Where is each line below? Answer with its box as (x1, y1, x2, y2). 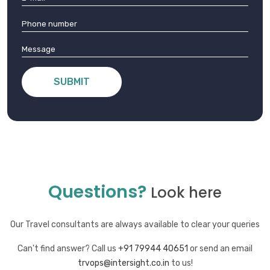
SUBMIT (54, 76, 90, 88)
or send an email (188, 243, 253, 254)
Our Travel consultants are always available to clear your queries (10, 219, 260, 230)
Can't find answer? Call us (17, 243, 118, 254)
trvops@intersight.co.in (77, 258, 169, 269)
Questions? (48, 180, 151, 204)
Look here (151, 183, 222, 203)
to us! (169, 258, 193, 269)
